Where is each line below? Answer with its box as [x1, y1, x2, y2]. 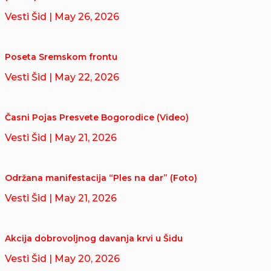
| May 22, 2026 [49, 71, 119, 83]
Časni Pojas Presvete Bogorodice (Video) [5, 112, 189, 123]
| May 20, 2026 [49, 253, 120, 265]
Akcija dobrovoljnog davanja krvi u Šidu [5, 233, 183, 244]
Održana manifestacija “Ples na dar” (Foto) [5, 172, 197, 184]
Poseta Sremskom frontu [5, 51, 117, 63]
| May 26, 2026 [49, 11, 119, 23]
